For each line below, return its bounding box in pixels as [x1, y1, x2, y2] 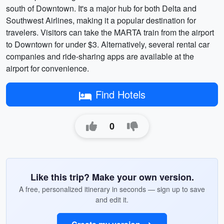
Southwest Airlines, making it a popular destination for [6, 14, 196, 26]
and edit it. [95, 194, 128, 204]
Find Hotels [95, 87, 145, 101]
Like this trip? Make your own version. [30, 170, 194, 183]
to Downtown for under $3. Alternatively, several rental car [6, 38, 209, 50]
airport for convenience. [6, 62, 89, 74]
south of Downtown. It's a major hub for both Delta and [6, 2, 196, 14]
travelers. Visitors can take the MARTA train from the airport [6, 26, 214, 38]
